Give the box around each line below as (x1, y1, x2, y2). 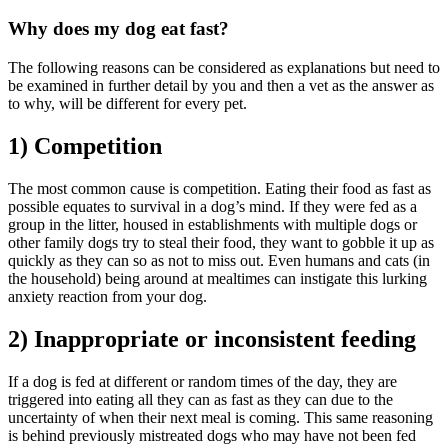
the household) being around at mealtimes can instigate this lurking (8, 269, 427, 287)
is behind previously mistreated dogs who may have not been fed (8, 426, 416, 444)
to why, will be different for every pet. (8, 94, 247, 112)
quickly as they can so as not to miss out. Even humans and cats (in (8, 251, 430, 269)
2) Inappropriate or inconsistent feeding (8, 325, 422, 352)
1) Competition (8, 132, 168, 159)
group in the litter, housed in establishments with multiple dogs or (8, 215, 417, 233)
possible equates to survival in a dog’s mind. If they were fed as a (8, 197, 417, 215)
